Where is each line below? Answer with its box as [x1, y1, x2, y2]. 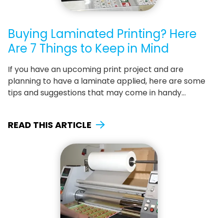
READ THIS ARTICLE [8, 118, 91, 131]
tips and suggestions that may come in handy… [8, 87, 186, 98]
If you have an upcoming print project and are [8, 63, 183, 75]
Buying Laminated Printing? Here [8, 25, 197, 42]
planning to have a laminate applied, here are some [8, 75, 205, 87]
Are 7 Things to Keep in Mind [8, 40, 169, 56]
